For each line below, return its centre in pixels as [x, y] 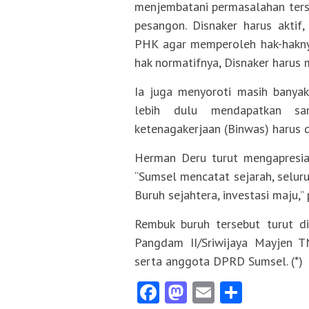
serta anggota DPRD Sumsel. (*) [219, 261]
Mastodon [233, 293]
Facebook [205, 293]
